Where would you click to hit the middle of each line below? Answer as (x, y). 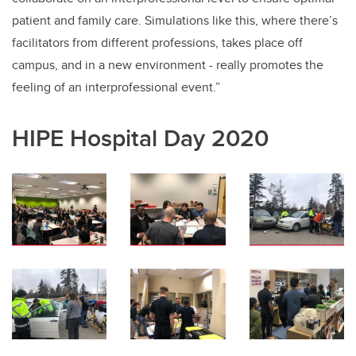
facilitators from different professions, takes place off (157, 43)
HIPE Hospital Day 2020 (140, 138)
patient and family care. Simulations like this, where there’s (175, 21)
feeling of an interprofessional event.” (116, 87)
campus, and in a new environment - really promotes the (168, 65)
